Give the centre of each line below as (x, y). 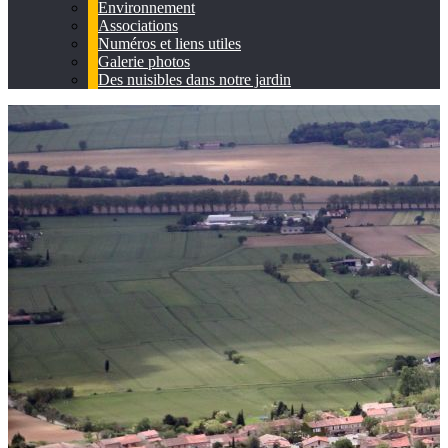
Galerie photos (144, 61)
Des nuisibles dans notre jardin (194, 79)
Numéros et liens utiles (169, 43)
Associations (138, 25)
